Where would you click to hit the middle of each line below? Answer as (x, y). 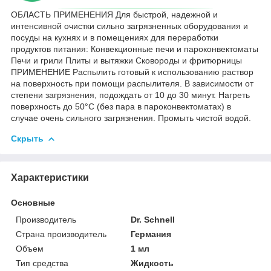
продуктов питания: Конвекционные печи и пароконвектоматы (135, 49)
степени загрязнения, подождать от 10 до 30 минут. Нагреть (130, 95)
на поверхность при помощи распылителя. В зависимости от (132, 83)
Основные (33, 202)
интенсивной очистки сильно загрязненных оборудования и (129, 26)
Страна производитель (61, 234)
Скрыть (27, 138)
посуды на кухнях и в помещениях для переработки (115, 37)
